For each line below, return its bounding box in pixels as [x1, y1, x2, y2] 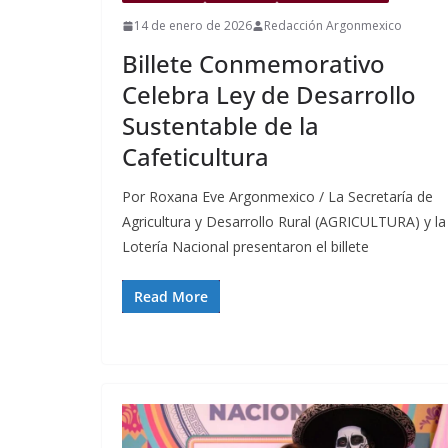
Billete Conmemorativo [122, 47, 385, 81]
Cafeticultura [122, 140, 269, 174]
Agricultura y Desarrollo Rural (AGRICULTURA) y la [122, 212, 446, 232]
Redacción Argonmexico [264, 17, 402, 35]
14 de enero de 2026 [134, 17, 252, 35]
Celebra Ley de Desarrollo [122, 78, 416, 112]
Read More [134, 287, 208, 307]
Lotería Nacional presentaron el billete [122, 237, 369, 257]
